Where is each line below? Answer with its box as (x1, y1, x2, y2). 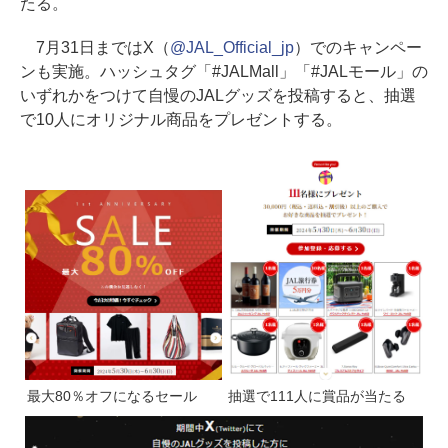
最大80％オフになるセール (27, 388, 197, 405)
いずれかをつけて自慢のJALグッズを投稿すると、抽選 (20, 86, 416, 104)
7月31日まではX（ (20, 38, 170, 56)
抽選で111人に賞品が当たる (228, 388, 406, 405)
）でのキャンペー (293, 38, 422, 56)
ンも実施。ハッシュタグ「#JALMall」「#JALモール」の (20, 62, 428, 80)
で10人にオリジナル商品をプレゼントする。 (20, 110, 342, 128)
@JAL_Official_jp (169, 38, 294, 56)
